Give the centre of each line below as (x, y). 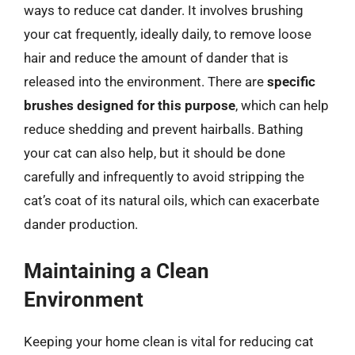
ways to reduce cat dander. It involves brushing (164, 10)
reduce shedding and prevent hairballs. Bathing (164, 129)
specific (291, 82)
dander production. (81, 224)
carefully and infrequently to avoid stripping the (164, 177)
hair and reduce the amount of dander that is (156, 58)
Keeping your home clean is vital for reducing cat (169, 341)
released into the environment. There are (145, 82)
